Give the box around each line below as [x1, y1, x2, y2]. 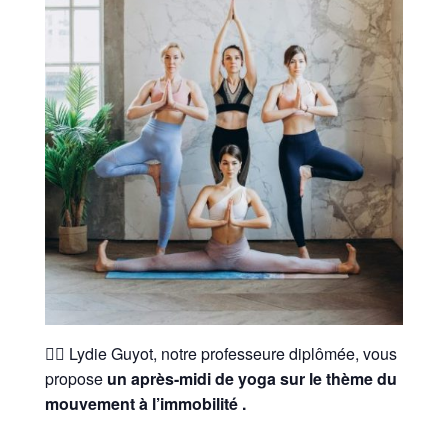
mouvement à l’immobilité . [44, 392, 246, 416]
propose [44, 367, 103, 391]
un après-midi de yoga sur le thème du [102, 367, 397, 391]
